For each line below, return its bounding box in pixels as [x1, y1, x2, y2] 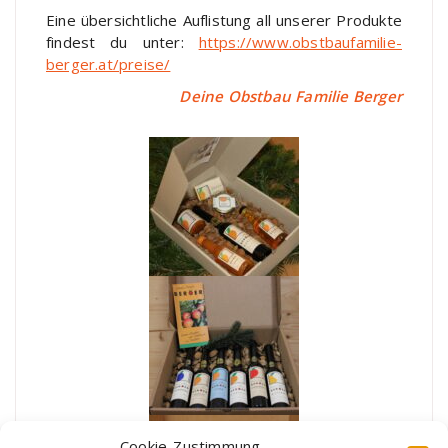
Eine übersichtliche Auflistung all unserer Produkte [46, 10, 402, 31]
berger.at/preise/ [46, 54, 171, 75]
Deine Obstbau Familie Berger [179, 86, 402, 107]
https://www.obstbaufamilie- [198, 32, 402, 53]
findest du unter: [46, 32, 199, 53]
